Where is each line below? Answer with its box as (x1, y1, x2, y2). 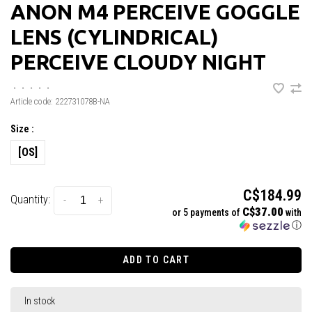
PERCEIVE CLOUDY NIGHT (10, 49, 266, 74)
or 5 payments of (172, 206, 242, 218)
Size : (10, 123, 34, 134)
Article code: (10, 95, 53, 107)
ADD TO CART (122, 253, 190, 265)
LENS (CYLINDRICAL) (10, 24, 219, 49)
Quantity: (10, 193, 50, 207)
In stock (24, 295, 55, 306)
